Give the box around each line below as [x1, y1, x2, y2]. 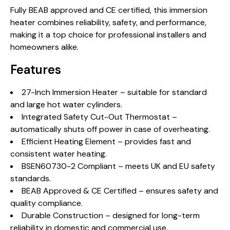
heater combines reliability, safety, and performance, [10, 17, 206, 28]
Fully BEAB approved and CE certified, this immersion [10, 5, 207, 15]
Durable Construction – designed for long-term [22, 210, 200, 221]
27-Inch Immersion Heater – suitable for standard [22, 87, 207, 98]
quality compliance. [10, 198, 83, 208]
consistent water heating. [10, 148, 107, 159]
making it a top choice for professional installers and [10, 29, 206, 40]
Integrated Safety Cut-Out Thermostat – [22, 111, 177, 122]
